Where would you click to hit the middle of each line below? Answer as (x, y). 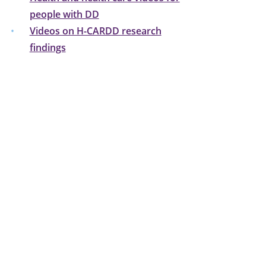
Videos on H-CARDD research (95, 31)
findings (47, 47)
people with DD (64, 14)
